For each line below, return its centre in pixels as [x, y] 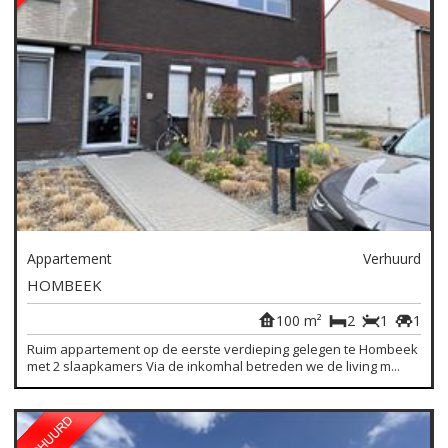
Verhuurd [391, 259]
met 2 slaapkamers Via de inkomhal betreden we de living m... [214, 366]
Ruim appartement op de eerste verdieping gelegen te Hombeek [223, 349]
